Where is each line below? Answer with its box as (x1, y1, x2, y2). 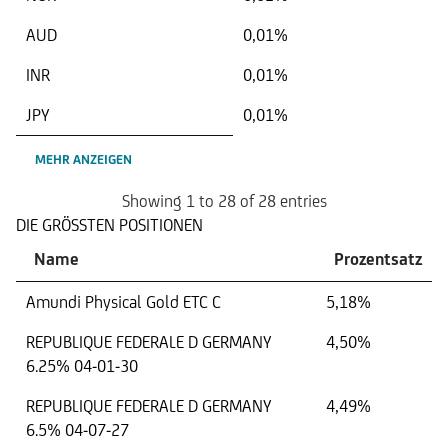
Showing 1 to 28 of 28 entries (121, 191, 327, 212)
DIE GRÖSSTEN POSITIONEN (16, 215, 203, 236)
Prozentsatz (334, 249, 422, 270)
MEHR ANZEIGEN (35, 151, 132, 167)
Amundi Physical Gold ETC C (26, 292, 221, 313)
